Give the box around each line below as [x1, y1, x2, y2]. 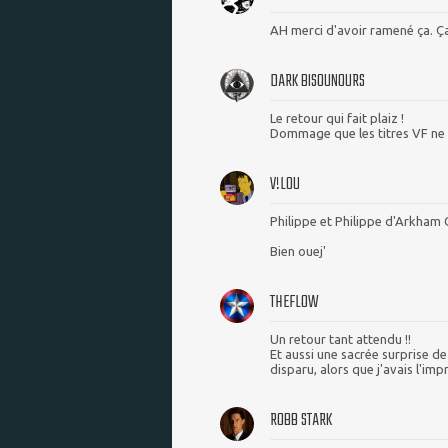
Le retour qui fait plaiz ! [270, 111, 404, 126]
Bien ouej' [270, 244, 326, 259]
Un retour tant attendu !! [270, 332, 411, 347]
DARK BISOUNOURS [270, 68, 365, 96]
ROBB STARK [270, 407, 332, 435]
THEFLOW [270, 289, 319, 317]
